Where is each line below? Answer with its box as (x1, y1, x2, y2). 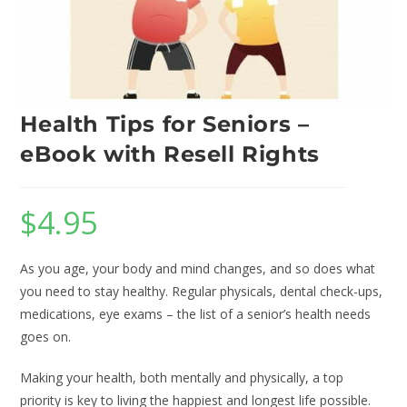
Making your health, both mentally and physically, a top (20, 369, 344, 387)
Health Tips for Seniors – (20, 111, 310, 138)
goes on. (20, 328, 72, 346)
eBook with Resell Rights (20, 141, 320, 168)
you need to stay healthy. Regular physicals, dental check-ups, (20, 283, 383, 301)
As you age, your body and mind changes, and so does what (20, 260, 376, 278)
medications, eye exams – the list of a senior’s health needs (20, 305, 372, 323)
